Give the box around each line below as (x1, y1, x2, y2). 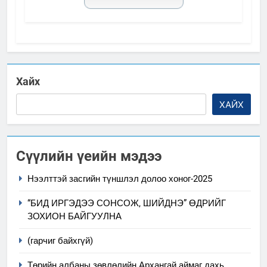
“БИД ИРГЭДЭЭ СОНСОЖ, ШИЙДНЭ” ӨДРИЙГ (27, 197, 226, 209)
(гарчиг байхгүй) (27, 235, 93, 246)
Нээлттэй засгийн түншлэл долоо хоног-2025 (27, 173, 212, 184)
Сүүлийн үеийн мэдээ (16, 147, 162, 164)
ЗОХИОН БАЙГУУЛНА (27, 210, 122, 222)
